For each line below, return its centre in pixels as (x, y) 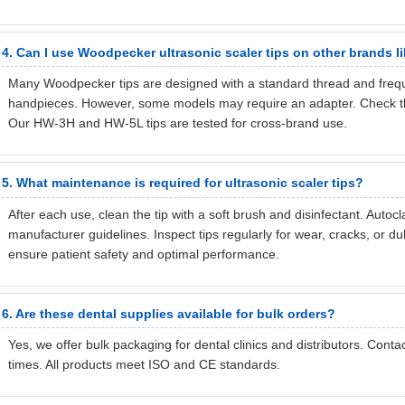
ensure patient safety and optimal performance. (143, 254)
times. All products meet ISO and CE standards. (144, 365)
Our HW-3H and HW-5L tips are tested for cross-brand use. (177, 123)
